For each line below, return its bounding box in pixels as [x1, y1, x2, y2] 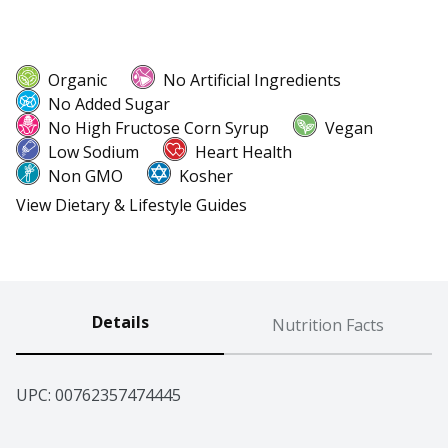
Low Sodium [48, 141, 139, 164]
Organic [48, 69, 107, 92]
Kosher [179, 165, 233, 188]
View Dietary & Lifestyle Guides [16, 194, 247, 217]
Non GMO [48, 165, 123, 188]
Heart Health [195, 141, 292, 164]
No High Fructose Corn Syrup [48, 117, 269, 140]
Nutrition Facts [272, 314, 384, 337]
